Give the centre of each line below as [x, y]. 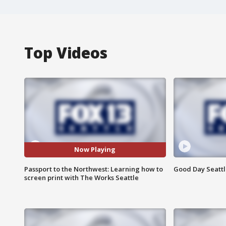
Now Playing [95, 150]
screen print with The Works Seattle [81, 177]
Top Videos [66, 52]
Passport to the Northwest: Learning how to [94, 169]
